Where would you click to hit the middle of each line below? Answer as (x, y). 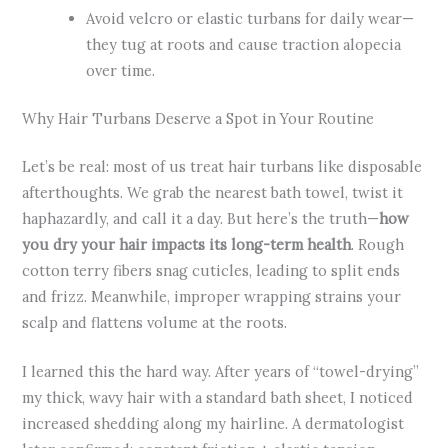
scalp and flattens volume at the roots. (155, 322)
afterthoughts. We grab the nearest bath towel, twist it (213, 192)
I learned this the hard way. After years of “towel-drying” (221, 371)
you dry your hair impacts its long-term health (187, 244)
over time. (121, 70)
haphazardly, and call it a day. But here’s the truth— (201, 218)
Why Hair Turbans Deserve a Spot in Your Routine (198, 118)
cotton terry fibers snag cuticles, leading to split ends (211, 270)
